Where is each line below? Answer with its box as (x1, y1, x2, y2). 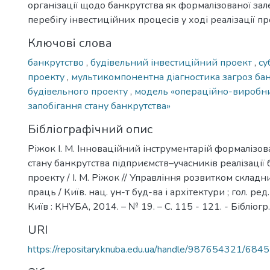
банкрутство (28, 56, 86, 69)
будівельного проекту (28, 85, 130, 98)
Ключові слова (28, 35, 112, 51)
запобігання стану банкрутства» (28, 99, 171, 113)
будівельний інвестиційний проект (90, 56, 254, 69)
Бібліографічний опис (28, 121, 152, 137)
